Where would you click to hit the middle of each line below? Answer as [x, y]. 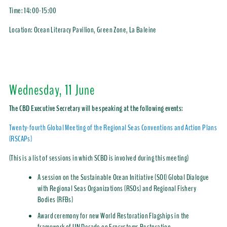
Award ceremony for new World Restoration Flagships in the [113, 216]
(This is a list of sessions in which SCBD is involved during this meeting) [99, 158]
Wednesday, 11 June [52, 90]
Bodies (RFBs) [55, 200]
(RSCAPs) [21, 139]
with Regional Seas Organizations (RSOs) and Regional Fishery [117, 189]
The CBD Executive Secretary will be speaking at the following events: [96, 109]
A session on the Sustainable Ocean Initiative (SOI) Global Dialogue [123, 178]
